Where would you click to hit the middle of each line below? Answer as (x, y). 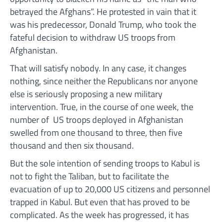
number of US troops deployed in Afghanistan (97, 119)
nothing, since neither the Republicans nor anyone (104, 81)
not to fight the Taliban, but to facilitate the (89, 176)
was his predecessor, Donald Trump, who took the (103, 24)
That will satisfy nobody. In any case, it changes (98, 68)
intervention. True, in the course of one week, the (102, 107)
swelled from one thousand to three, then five (96, 132)
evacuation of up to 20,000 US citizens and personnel (110, 189)
